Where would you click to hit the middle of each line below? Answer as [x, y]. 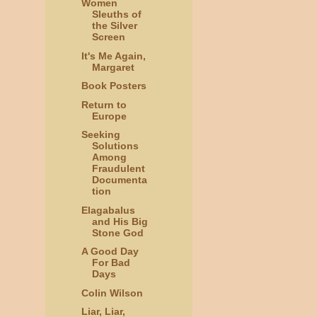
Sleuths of [116, 15]
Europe [109, 116]
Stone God [117, 232]
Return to [104, 104]
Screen [108, 37]
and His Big [120, 221]
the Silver [114, 26]
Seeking [100, 135]
